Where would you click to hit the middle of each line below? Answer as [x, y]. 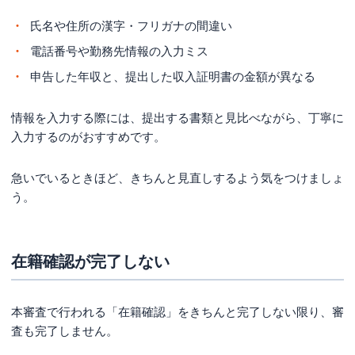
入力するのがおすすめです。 [88, 136]
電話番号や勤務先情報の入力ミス [119, 51]
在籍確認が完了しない [90, 261]
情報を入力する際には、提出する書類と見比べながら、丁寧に [177, 117]
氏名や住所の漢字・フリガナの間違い [131, 25]
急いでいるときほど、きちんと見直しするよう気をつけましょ [177, 177]
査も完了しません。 [65, 330]
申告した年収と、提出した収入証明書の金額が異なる [173, 76]
